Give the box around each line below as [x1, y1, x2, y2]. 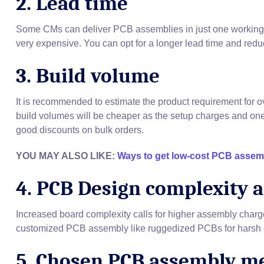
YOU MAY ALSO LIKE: [16, 151, 117, 161]
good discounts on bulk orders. [16, 125, 144, 136]
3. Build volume [16, 64, 160, 88]
